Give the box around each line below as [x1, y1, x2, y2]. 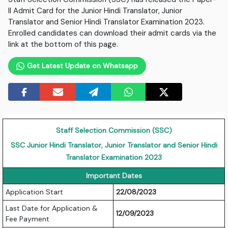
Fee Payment [6, 214, 50, 224]
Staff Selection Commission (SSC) [55, 126, 172, 135]
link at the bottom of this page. [8, 39, 119, 50]
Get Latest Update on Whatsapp [24, 61, 138, 71]
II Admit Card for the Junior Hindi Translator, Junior [8, 6, 183, 16]
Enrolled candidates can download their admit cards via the [8, 28, 217, 39]
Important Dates [85, 171, 142, 181]
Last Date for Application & [6, 204, 98, 213]
